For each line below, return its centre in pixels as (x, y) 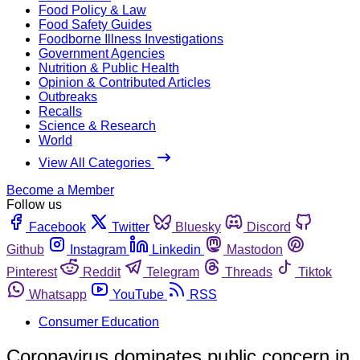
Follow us (34, 204)
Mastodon (255, 249)
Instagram (98, 249)
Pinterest (32, 272)
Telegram (173, 272)
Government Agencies (102, 53)
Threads (249, 272)
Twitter (131, 227)
